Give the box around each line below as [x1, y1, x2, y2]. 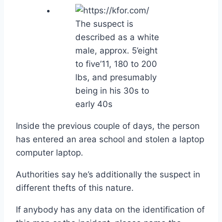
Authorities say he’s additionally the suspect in [16, 169, 200, 179]
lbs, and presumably [75, 72, 157, 82]
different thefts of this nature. [16, 182, 134, 193]
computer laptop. [16, 147, 83, 158]
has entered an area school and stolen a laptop [16, 134, 204, 144]
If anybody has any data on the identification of [16, 204, 205, 215]
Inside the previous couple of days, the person [16, 120, 200, 131]
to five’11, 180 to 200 [75, 58, 157, 69]
